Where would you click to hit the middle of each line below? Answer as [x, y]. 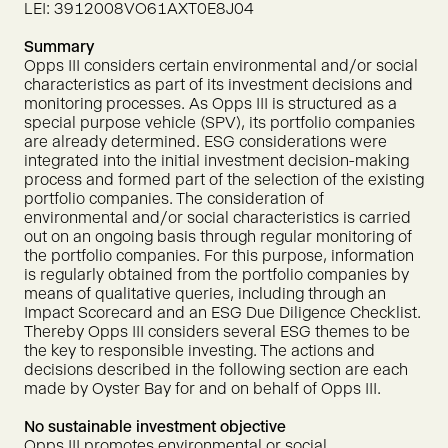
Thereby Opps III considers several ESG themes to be [217, 331]
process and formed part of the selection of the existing [224, 179]
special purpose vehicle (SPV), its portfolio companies [219, 122]
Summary [59, 46]
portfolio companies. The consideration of [174, 198]
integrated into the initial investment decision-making [216, 160]
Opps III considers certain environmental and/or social [221, 65]
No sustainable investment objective [155, 426]
